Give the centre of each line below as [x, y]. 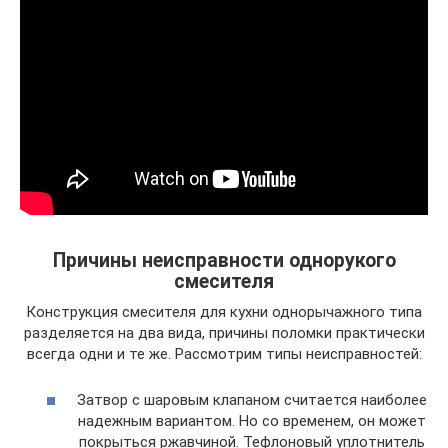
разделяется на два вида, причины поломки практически [224, 332]
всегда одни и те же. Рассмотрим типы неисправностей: [224, 353]
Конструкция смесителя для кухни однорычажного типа [224, 311]
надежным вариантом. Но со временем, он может [251, 421]
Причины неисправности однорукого [224, 260]
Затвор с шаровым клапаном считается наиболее [251, 400]
